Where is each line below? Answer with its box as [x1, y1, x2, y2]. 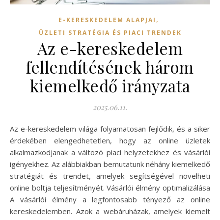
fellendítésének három [26, 56, 194, 78]
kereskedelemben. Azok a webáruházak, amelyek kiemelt [10, 206, 210, 217]
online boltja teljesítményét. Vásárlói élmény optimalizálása [10, 183, 210, 193]
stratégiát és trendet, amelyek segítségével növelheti [10, 171, 210, 181]
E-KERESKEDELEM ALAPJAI [58, 16, 156, 25]
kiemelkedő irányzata [29, 75, 191, 97]
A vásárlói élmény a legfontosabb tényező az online [10, 194, 210, 205]
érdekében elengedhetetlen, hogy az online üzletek [10, 136, 210, 146]
